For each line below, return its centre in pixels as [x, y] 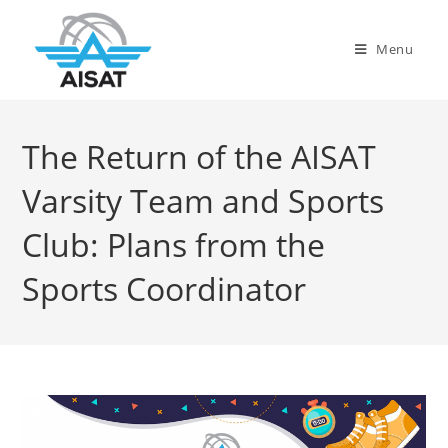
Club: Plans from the [174, 244]
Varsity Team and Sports [203, 200]
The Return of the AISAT [199, 156]
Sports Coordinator [164, 288]
